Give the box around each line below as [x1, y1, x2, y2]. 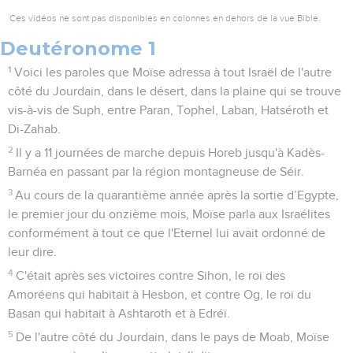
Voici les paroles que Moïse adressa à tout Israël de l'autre [14, 65, 333, 79]
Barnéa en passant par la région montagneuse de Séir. [8, 165, 304, 178]
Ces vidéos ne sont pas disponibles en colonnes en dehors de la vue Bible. [9, 12, 321, 24]
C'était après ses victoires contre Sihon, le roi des [16, 269, 286, 282]
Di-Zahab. [8, 122, 61, 136]
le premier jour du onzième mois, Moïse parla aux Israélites [8, 207, 330, 221]
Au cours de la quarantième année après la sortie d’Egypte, [15, 188, 340, 202]
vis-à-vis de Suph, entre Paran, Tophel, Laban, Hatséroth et [8, 103, 329, 117]
